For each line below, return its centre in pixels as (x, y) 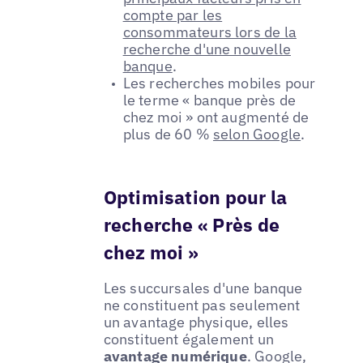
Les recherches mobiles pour (219, 83)
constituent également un (188, 340)
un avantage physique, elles (196, 322)
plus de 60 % (168, 135)
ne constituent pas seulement (202, 305)
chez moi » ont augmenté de (216, 117)
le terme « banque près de (209, 100)
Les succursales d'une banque (203, 288)
